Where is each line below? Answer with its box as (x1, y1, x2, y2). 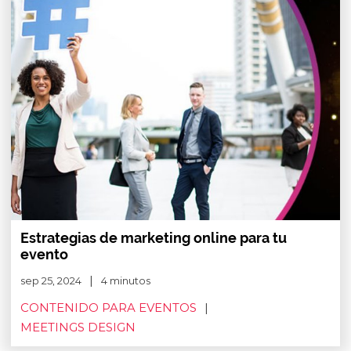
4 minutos (101, 274, 150, 287)
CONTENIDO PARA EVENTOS (20, 300, 197, 315)
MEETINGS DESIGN (20, 320, 136, 335)
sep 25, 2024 (20, 274, 81, 287)
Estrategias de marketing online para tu (20, 230, 287, 246)
